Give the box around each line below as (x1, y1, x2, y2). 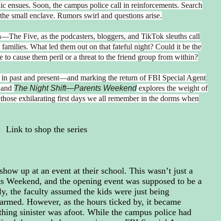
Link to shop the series (5, 124, 87, 134)
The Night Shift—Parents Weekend (13, 83, 137, 92)
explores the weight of (136, 83, 208, 92)
